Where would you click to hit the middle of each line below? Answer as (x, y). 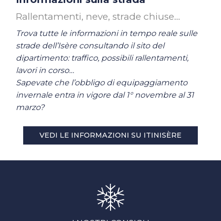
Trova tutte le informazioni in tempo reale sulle (107, 33)
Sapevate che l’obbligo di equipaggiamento (102, 82)
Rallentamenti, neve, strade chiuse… (98, 16)
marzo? (30, 107)
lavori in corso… (45, 70)
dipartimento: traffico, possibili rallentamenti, (102, 58)
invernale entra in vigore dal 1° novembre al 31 (105, 95)
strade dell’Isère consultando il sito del (90, 45)
